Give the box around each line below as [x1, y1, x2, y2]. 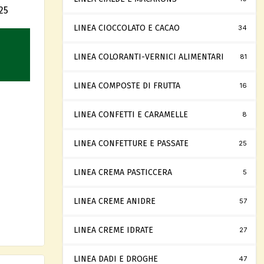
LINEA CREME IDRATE [74, 225, 153, 235]
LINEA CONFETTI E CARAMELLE [74, 110, 188, 120]
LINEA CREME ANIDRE [74, 196, 156, 206]
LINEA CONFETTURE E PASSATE [74, 138, 189, 148]
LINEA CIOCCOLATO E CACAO [74, 23, 180, 33]
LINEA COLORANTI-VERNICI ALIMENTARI [74, 52, 224, 62]
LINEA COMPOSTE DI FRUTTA [74, 81, 180, 91]
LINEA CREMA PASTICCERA [74, 167, 172, 177]
